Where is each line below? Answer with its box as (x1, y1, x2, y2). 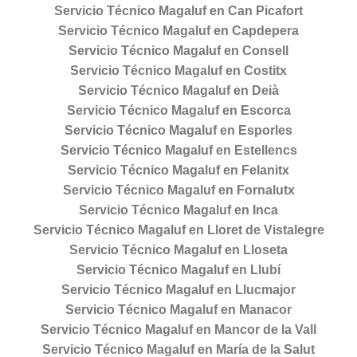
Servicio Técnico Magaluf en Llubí (76, 263, 280, 277)
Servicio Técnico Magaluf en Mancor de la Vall (41, 323, 316, 337)
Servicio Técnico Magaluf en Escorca (66, 104, 291, 118)
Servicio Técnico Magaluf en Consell (69, 44, 288, 58)
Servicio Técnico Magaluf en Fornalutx (62, 183, 295, 198)
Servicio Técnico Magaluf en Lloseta (69, 243, 288, 257)
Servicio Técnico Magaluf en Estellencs (60, 143, 297, 158)
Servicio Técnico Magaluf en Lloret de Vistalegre (33, 223, 324, 237)
